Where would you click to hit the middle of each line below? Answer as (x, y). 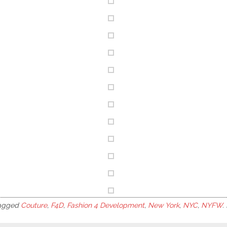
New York (164, 205)
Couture (34, 205)
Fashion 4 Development (106, 205)
